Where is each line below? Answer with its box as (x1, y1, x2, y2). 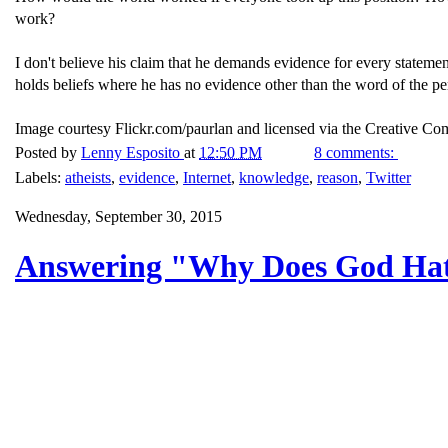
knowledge (239, 168, 309, 186)
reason (317, 168, 358, 186)
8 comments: (314, 143, 398, 161)
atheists (65, 168, 111, 186)
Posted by (15, 143, 81, 161)
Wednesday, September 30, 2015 (15, 207, 222, 225)
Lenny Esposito (81, 143, 180, 161)
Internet (183, 168, 231, 186)
